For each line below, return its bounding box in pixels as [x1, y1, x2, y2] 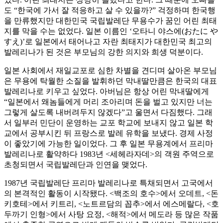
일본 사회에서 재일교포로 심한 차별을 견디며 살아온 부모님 [4, 66, 217, 75]
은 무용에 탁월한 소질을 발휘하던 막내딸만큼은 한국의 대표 [4, 77, 217, 86]
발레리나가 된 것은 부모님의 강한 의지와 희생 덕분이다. [4, 48, 203, 57]
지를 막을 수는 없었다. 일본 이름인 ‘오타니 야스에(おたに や [4, 27, 218, 36]
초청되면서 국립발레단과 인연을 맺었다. [4, 160, 147, 169]
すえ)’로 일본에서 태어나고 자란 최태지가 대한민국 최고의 [4, 37, 212, 46]
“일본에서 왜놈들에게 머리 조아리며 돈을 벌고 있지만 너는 [4, 98, 213, 107]
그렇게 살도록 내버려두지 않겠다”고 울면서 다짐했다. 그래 [4, 108, 213, 117]
